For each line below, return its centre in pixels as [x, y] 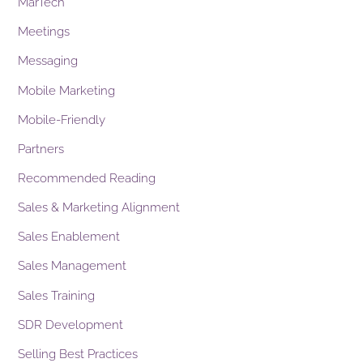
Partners [41, 149]
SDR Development [71, 325]
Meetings [44, 32]
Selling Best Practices [78, 354]
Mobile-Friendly [62, 120]
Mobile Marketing [67, 90]
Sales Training [57, 295]
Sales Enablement [69, 237]
